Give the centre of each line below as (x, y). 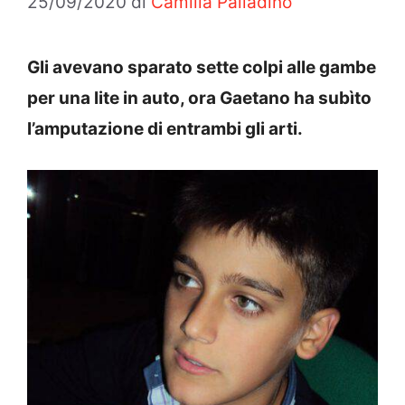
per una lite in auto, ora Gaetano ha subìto (199, 98)
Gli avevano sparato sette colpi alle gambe (202, 67)
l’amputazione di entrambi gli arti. (165, 128)
